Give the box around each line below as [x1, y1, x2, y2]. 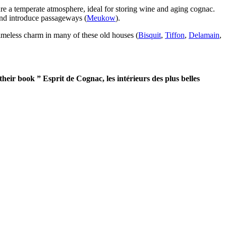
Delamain [189, 30, 219, 39]
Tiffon [165, 30, 185, 39]
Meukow [87, 13, 116, 22]
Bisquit [138, 30, 161, 39]
